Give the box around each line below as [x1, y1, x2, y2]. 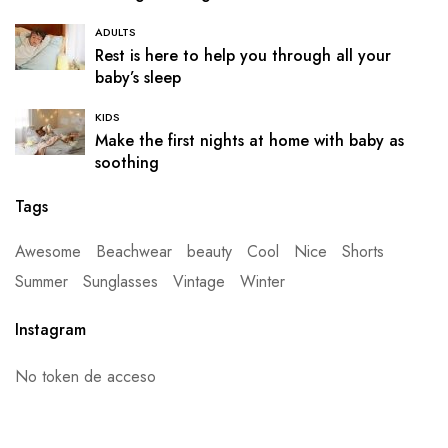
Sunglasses [83, 270, 158, 294]
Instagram [15, 318, 86, 342]
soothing [95, 151, 159, 175]
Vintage [173, 270, 225, 294]
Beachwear [96, 240, 172, 264]
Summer [15, 270, 68, 294]
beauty [187, 240, 232, 264]
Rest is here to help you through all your [95, 44, 391, 68]
